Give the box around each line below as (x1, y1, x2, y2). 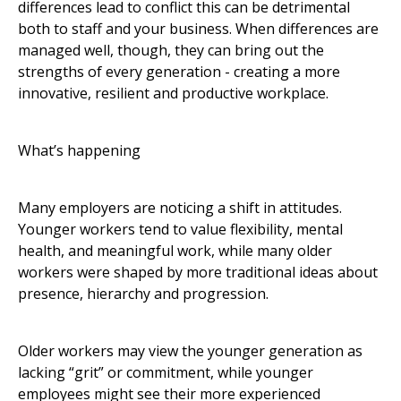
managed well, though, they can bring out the (18, 40, 324, 61)
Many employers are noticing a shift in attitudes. (18, 198, 342, 218)
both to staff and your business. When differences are (18, 19, 379, 39)
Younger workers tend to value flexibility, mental (18, 219, 343, 240)
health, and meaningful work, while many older (18, 241, 332, 261)
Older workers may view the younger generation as (18, 341, 363, 362)
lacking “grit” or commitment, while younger (18, 363, 313, 383)
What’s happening (18, 141, 141, 161)
